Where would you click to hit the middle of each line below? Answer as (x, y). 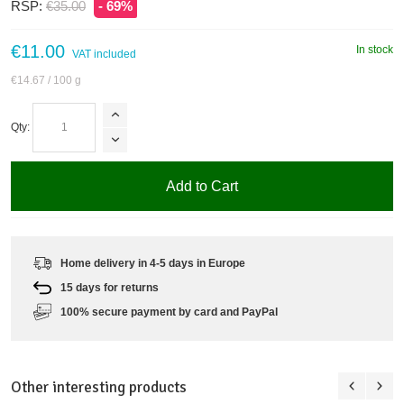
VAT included (104, 55)
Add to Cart (202, 186)
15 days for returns (110, 287)
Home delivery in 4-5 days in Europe (153, 263)
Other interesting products (99, 387)
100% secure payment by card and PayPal (169, 312)
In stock (375, 50)
